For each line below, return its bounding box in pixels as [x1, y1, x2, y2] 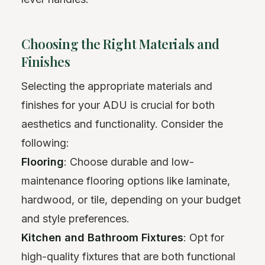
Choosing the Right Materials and [21, 35, 219, 53]
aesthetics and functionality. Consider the [21, 118, 223, 131]
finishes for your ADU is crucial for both [21, 99, 215, 112]
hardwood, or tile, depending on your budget [21, 193, 241, 206]
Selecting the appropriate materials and [21, 80, 212, 93]
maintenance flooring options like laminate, [21, 174, 230, 188]
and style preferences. [21, 212, 130, 225]
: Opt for [183, 231, 224, 244]
